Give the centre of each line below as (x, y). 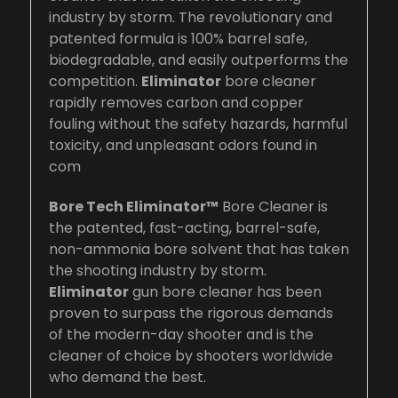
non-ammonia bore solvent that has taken (199, 249)
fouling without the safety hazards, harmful (198, 123)
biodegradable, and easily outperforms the (199, 60)
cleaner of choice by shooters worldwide (191, 355)
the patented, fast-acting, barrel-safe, (184, 227)
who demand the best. (127, 377)
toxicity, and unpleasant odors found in (183, 145)
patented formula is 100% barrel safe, (178, 38)
